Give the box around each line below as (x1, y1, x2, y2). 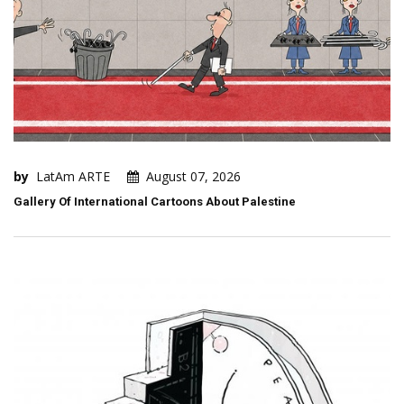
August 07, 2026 (146, 168, 241, 186)
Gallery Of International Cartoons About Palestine (14, 195, 296, 209)
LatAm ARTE (36, 168, 110, 186)
